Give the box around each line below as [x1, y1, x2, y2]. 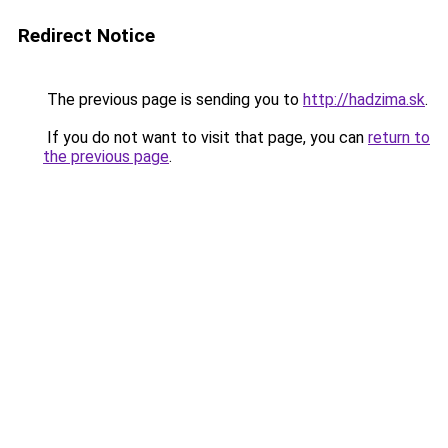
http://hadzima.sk [303, 90, 425, 109]
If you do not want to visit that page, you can [43, 128, 368, 147]
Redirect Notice [18, 24, 155, 47]
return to [368, 128, 430, 147]
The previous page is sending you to [43, 90, 303, 109]
